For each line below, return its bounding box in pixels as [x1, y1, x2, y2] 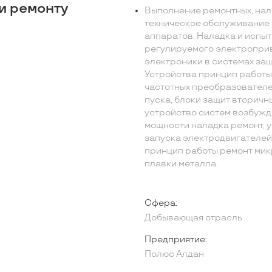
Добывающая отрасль [144, 212, 242, 223]
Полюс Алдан [144, 249, 204, 260]
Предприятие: [144, 234, 207, 245]
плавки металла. [144, 158, 218, 169]
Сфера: [144, 197, 177, 208]
